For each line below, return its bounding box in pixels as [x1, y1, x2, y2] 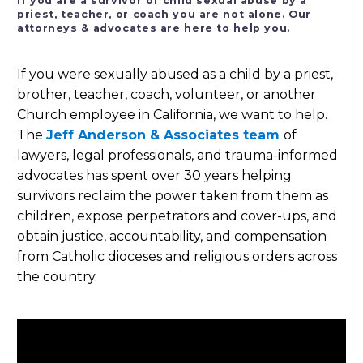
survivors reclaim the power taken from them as [17, 187, 328, 203]
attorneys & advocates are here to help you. [17, 22, 290, 35]
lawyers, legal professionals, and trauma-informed [17, 147, 338, 163]
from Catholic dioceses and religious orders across [17, 248, 337, 264]
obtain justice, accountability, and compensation [17, 228, 327, 244]
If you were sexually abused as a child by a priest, [17, 66, 333, 82]
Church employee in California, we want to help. [17, 106, 327, 122]
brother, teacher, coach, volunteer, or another [17, 86, 316, 102]
